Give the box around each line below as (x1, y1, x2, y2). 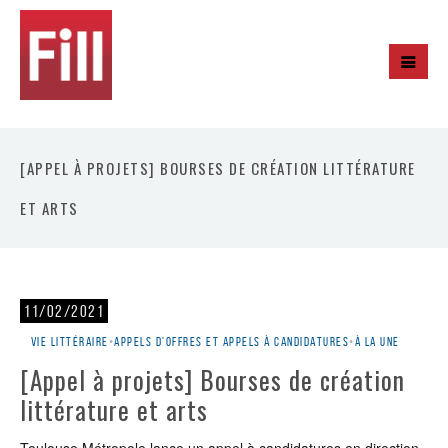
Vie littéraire (30, 334, 109, 349)
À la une (354, 334, 400, 349)
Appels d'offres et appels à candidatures (114, 334, 349, 349)
